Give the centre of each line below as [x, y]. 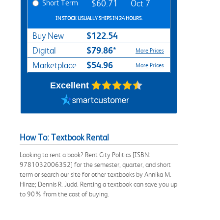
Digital [44, 50]
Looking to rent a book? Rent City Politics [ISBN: [85, 154]
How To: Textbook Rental [64, 137]
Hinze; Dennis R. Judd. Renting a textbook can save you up [98, 184]
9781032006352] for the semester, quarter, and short [95, 164]
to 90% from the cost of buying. [64, 194]
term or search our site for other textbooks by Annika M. [96, 174]
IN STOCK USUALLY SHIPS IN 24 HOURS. [99, 18]
